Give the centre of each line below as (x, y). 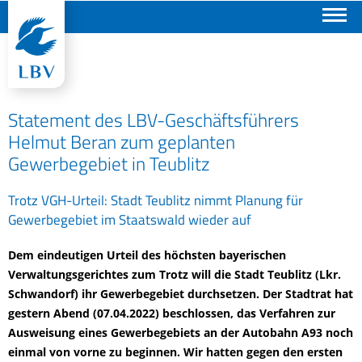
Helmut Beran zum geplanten (122, 142)
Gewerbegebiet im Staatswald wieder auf (130, 219)
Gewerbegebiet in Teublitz (109, 164)
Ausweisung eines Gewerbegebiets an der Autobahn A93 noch (181, 333)
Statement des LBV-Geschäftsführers (154, 120)
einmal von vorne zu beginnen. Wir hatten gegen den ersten (175, 352)
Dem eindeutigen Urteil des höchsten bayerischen (147, 255)
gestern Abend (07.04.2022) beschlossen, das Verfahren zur (172, 313)
